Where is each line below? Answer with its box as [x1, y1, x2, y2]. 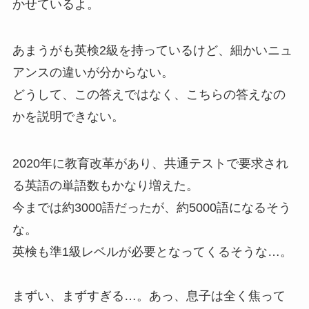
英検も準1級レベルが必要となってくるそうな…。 [12, 245, 292, 259]
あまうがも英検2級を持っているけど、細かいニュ [12, 43, 292, 58]
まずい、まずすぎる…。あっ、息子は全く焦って [12, 289, 286, 303]
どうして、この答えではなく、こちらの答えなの [12, 88, 286, 102]
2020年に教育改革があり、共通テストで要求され [12, 157, 288, 171]
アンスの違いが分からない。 [12, 66, 174, 80]
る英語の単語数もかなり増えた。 [12, 179, 199, 193]
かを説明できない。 [12, 110, 124, 124]
